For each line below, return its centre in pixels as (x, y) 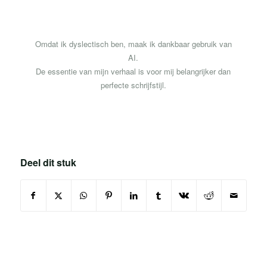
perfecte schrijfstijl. (133, 85)
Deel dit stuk (48, 163)
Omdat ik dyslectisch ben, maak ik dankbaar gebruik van (133, 44)
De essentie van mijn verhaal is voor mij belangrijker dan (133, 72)
